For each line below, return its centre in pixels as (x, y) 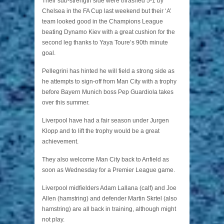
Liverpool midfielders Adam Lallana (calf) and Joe (109, 188)
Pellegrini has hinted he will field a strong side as (108, 71)
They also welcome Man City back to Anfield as (105, 160)
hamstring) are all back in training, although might (109, 209)
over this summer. (66, 103)
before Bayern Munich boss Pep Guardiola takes (108, 92)
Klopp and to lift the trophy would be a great (101, 131)
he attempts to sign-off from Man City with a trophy (109, 82)
